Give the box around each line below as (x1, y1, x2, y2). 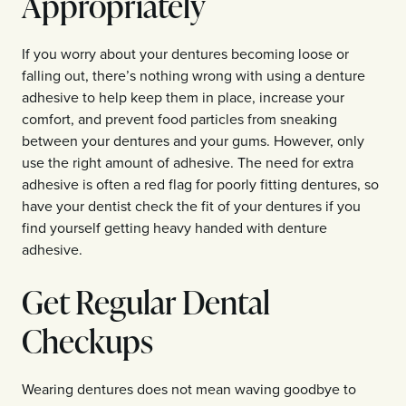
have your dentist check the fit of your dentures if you (22, 195, 361, 216)
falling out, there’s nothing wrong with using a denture (22, 64, 365, 85)
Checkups (22, 317, 153, 362)
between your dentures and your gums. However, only (22, 130, 364, 150)
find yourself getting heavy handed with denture (22, 217, 327, 237)
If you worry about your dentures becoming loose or (22, 43, 349, 63)
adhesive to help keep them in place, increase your (22, 86, 344, 107)
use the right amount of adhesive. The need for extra (22, 151, 353, 172)
